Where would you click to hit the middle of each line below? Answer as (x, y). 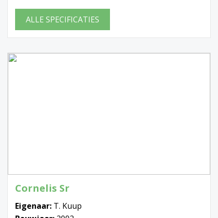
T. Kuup (68, 206)
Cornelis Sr (42, 188)
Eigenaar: (34, 206)
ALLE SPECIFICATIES (63, 20)
